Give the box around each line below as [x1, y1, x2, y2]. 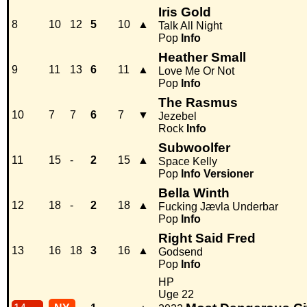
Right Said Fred [158, 231, 256, 246]
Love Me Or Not [158, 65, 234, 77]
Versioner [204, 168, 254, 180]
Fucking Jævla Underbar [158, 201, 278, 213]
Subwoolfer [158, 140, 230, 156]
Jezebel [158, 110, 197, 123]
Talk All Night [158, 20, 222, 32]
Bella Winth [158, 186, 230, 201]
